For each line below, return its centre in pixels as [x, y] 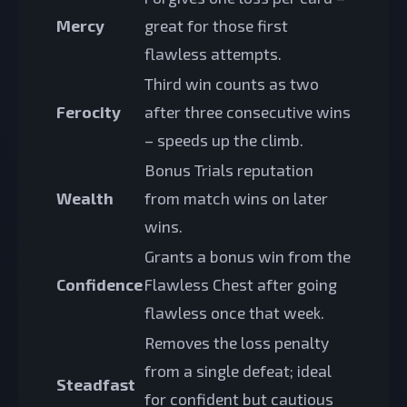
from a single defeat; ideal [238, 370]
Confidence [99, 284]
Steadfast [96, 384]
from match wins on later [236, 198]
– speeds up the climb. [224, 139]
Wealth [85, 198]
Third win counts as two [232, 83]
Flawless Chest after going [241, 284]
